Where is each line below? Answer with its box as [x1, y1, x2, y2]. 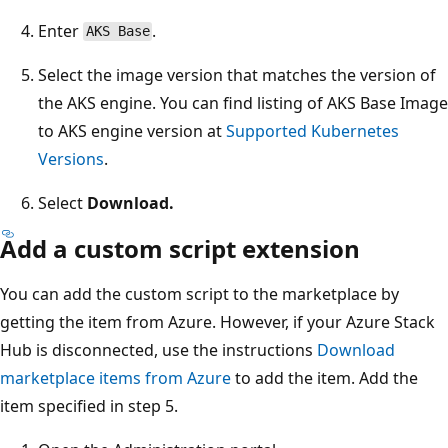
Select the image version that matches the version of [38, 63, 436, 86]
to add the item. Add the [231, 366, 418, 389]
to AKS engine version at [38, 119, 226, 142]
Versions [38, 147, 104, 170]
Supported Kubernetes [226, 119, 399, 142]
